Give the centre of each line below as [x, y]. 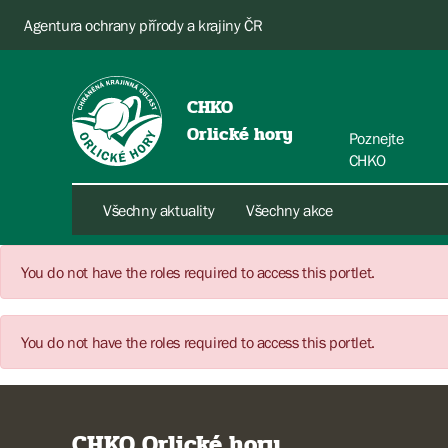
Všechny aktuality [159, 210]
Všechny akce [289, 210]
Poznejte [376, 138]
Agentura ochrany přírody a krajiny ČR [143, 25]
